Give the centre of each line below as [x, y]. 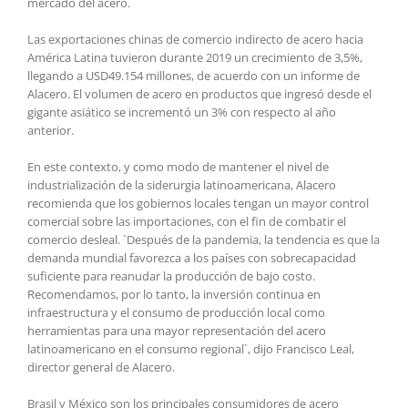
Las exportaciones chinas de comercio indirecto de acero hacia [195, 39]
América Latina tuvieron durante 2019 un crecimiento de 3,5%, [195, 57]
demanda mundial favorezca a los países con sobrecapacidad [192, 257]
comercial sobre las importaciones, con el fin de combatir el [187, 221]
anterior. [51, 130]
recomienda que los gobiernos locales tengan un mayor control [198, 203]
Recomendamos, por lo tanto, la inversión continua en [174, 294]
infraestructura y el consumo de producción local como [176, 312]
